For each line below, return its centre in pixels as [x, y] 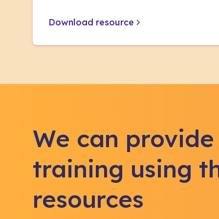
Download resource [91, 22]
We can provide [124, 138]
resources [88, 199]
